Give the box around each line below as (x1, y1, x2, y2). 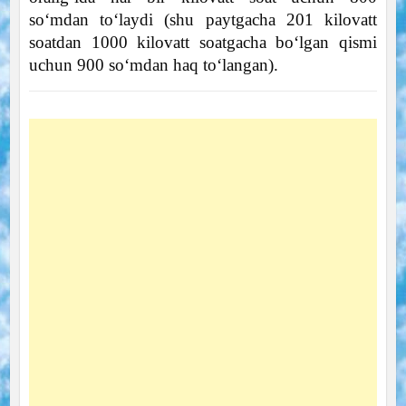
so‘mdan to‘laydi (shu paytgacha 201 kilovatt (28, 10, 378, 30)
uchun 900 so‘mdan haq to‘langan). (28, 55, 278, 75)
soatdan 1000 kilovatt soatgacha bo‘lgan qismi (28, 33, 378, 53)
